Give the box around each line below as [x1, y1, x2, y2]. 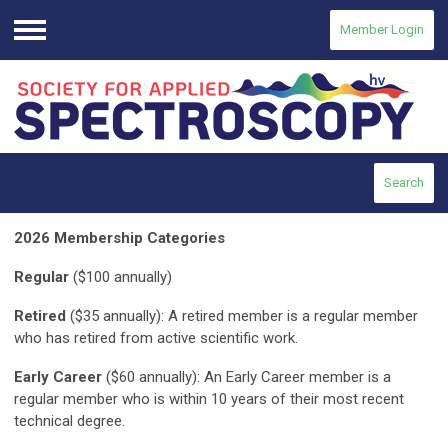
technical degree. [14, 412, 125, 431]
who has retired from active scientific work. [14, 329, 298, 348]
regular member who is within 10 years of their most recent [14, 390, 404, 409]
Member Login [340, 22, 424, 37]
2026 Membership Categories [14, 229, 225, 248]
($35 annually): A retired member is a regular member [66, 307, 418, 326]
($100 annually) [69, 268, 172, 287]
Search [384, 175, 424, 191]
